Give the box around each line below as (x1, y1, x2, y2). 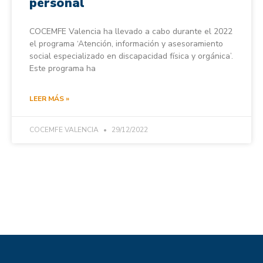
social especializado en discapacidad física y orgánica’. (29, 50, 233, 62)
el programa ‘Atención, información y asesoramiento (29, 38, 223, 49)
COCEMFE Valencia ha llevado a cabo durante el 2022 (29, 25, 232, 37)
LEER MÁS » (29, 93, 69, 103)
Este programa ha (29, 62, 96, 74)
